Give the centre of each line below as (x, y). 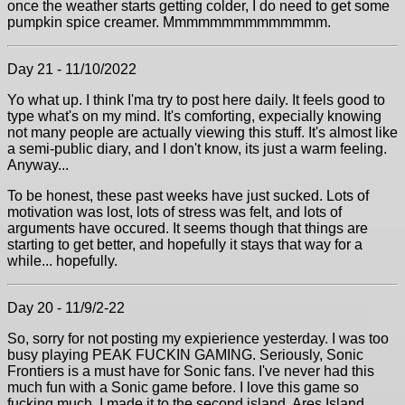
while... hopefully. (62, 261)
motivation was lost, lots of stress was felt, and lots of (174, 212)
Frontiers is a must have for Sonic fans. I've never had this (191, 371)
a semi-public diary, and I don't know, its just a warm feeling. (197, 149)
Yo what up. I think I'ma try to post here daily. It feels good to (196, 100)
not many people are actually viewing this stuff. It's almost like (202, 132)
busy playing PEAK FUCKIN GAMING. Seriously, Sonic (185, 355)
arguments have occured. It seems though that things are (188, 228)
